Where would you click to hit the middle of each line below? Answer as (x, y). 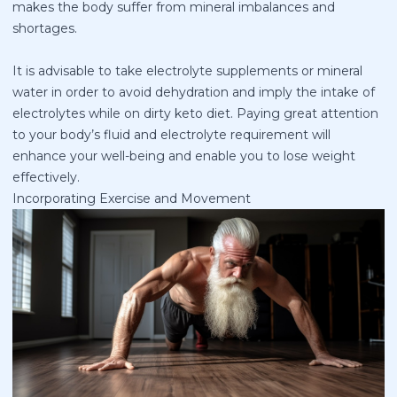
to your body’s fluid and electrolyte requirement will (171, 135)
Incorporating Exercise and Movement (132, 199)
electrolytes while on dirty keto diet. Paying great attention (195, 114)
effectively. (46, 178)
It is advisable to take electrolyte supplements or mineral (187, 71)
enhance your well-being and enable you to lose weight (184, 156)
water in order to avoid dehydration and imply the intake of (194, 93)
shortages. (45, 29)
